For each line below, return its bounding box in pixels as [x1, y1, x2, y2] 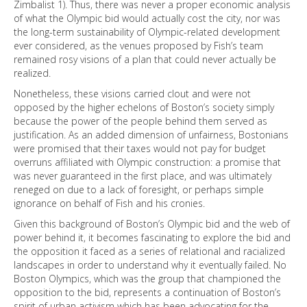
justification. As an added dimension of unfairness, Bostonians [14, 128, 288, 141]
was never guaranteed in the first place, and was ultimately [14, 169, 271, 182]
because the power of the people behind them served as [14, 114, 267, 127]
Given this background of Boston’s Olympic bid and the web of [14, 217, 290, 230]
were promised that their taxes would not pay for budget [14, 142, 266, 155]
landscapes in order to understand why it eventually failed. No [14, 258, 286, 271]
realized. [14, 66, 51, 79]
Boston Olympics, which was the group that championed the [14, 272, 281, 285]
